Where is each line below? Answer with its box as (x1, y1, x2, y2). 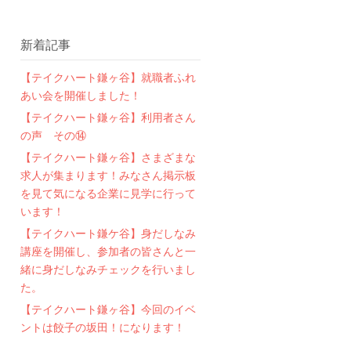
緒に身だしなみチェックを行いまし (20, 262, 196, 277)
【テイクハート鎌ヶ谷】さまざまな (20, 150, 196, 165)
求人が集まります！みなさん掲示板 (20, 168, 196, 183)
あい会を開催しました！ (20, 88, 141, 103)
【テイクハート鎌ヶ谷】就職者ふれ (20, 70, 196, 85)
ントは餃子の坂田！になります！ (20, 320, 185, 335)
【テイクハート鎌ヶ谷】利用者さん (20, 110, 196, 125)
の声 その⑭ (20, 128, 86, 143)
